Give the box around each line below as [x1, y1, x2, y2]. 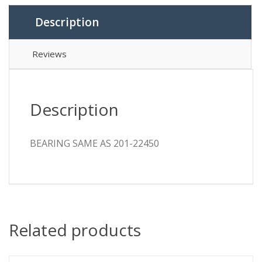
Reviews [32, 48, 67, 60]
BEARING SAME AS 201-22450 [30, 137, 159, 150]
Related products [9, 219, 141, 242]
